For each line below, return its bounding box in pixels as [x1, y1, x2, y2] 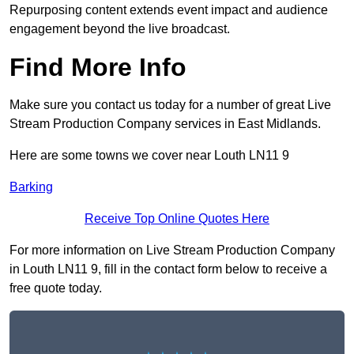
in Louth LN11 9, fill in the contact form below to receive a [9, 262, 327, 277]
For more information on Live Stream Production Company [9, 243, 335, 258]
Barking [9, 180, 53, 194]
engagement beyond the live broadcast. [9, 22, 230, 36]
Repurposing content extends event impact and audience [9, 3, 328, 17]
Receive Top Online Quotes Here [85, 212, 269, 226]
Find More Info [9, 53, 186, 82]
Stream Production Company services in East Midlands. [9, 117, 321, 131]
